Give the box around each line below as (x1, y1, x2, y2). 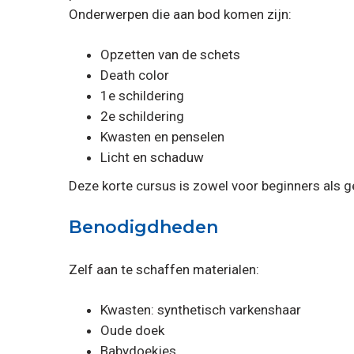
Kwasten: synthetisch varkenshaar (100, 301, 301, 318)
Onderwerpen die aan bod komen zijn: (69, 6, 292, 22)
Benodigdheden (69, 216, 218, 238)
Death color (100, 66, 169, 83)
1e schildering (100, 87, 184, 104)
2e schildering (100, 107, 184, 124)
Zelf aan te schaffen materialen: (69, 261, 259, 277)
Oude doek (100, 322, 164, 338)
